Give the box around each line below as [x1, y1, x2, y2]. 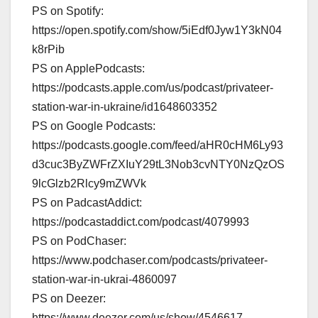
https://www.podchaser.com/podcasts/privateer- [32, 253, 268, 266]
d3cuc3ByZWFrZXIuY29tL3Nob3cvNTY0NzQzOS [32, 158, 285, 170]
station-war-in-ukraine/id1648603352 [32, 100, 217, 113]
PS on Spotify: [32, 4, 104, 17]
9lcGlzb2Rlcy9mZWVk [32, 177, 146, 190]
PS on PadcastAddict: [32, 196, 142, 209]
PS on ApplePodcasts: [32, 62, 145, 75]
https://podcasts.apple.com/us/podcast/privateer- [32, 81, 273, 94]
